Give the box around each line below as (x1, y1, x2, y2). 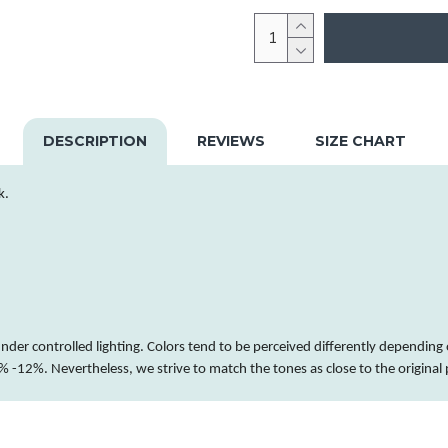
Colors (147, 340, 185, 355)
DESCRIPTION (42, 132, 147, 150)
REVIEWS (196, 132, 265, 150)
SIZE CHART (314, 132, 406, 150)
